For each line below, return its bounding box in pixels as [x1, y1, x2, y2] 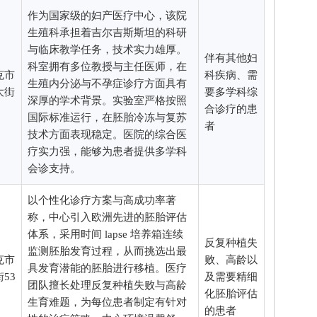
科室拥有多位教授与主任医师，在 [28, 60, 187, 72]
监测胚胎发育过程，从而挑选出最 [28, 245, 187, 257]
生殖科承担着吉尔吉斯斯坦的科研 [28, 26, 187, 38]
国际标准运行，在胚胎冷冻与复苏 [28, 111, 187, 123]
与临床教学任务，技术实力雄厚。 [28, 43, 187, 55]
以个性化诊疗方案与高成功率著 [28, 194, 176, 206]
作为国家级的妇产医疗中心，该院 [28, 9, 187, 21]
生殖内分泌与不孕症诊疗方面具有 [28, 77, 187, 89]
